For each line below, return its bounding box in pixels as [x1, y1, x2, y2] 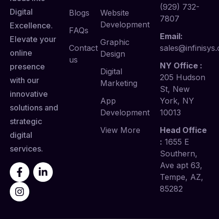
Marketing [100, 78, 138, 88]
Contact [69, 43, 98, 53]
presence [10, 62, 45, 72]
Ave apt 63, [159, 160, 202, 171]
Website [100, 8, 130, 18]
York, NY [159, 96, 194, 106]
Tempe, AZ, [159, 172, 203, 182]
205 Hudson [159, 72, 205, 83]
